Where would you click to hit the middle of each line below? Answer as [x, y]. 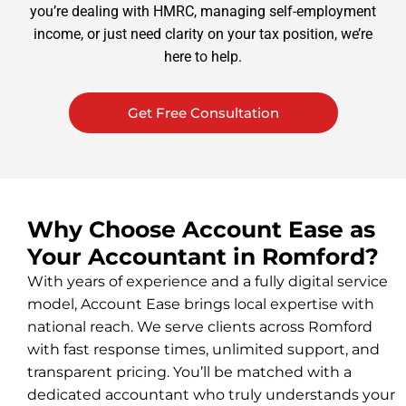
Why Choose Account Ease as [201, 229]
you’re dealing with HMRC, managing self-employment [203, 11]
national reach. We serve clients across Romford [200, 326]
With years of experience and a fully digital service [208, 281]
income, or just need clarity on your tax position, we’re [203, 34]
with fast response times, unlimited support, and [203, 349]
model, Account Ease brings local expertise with [201, 304]
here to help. [203, 56]
